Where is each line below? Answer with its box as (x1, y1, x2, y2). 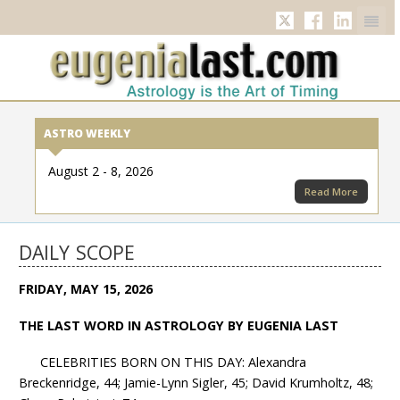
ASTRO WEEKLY (43, 125, 130, 141)
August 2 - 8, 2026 (48, 162, 154, 180)
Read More (304, 184, 358, 198)
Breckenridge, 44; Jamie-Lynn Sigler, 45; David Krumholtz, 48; (19, 373, 374, 391)
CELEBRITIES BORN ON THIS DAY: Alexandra (19, 353, 307, 371)
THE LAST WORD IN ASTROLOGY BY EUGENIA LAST (19, 317, 339, 335)
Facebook (322, 13, 386, 33)
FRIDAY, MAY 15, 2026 (19, 280, 154, 298)
